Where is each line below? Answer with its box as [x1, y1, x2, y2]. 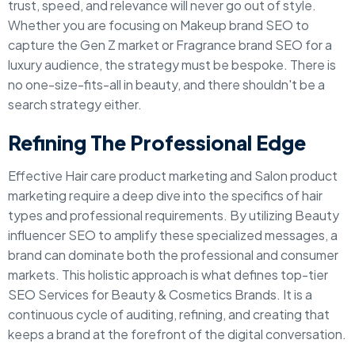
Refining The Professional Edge [8, 130, 306, 155]
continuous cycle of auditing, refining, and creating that [8, 306, 330, 323]
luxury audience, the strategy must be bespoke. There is [8, 56, 336, 73]
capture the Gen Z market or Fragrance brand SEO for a [8, 36, 332, 53]
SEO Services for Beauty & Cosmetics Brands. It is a [8, 286, 312, 303]
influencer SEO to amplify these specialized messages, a [8, 227, 338, 243]
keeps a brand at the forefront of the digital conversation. [8, 326, 346, 342]
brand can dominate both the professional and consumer [8, 246, 338, 263]
